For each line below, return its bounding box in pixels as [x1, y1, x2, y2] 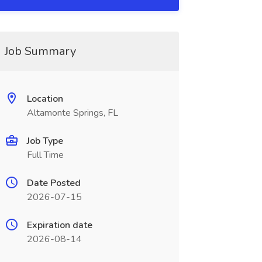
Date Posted [26, 177, 81, 189]
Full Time [26, 149, 64, 161]
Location [26, 92, 63, 105]
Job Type [26, 135, 63, 147]
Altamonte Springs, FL [26, 106, 118, 119]
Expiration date [26, 219, 92, 232]
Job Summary [4, 43, 76, 59]
